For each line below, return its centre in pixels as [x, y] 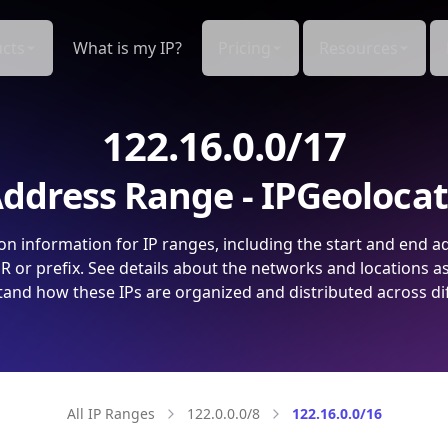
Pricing [244, 48]
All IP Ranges [110, 413]
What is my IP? [127, 48]
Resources [358, 48]
